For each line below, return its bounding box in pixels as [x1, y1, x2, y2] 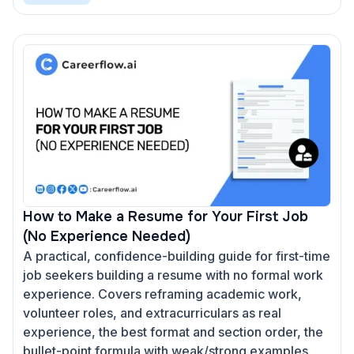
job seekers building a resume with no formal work [23, 267, 323, 284]
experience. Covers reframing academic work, [23, 286, 302, 303]
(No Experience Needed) [23, 228, 190, 246]
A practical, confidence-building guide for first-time [23, 248, 330, 265]
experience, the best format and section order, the [23, 324, 323, 341]
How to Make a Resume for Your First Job [23, 208, 308, 226]
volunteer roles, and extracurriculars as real [23, 305, 281, 322]
